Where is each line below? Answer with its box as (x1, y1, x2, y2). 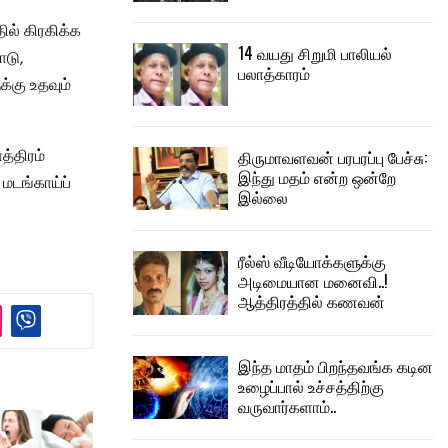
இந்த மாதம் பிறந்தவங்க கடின (238, 353, 433, 378)
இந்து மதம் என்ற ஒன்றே (238, 164, 396, 189)
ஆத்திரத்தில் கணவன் (238, 289, 385, 314)
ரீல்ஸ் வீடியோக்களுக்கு (238, 249, 386, 274)
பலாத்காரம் (238, 60, 310, 85)
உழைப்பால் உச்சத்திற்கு (238, 373, 384, 398)
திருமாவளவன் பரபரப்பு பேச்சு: (238, 144, 427, 169)
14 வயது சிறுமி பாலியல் (238, 40, 392, 65)
